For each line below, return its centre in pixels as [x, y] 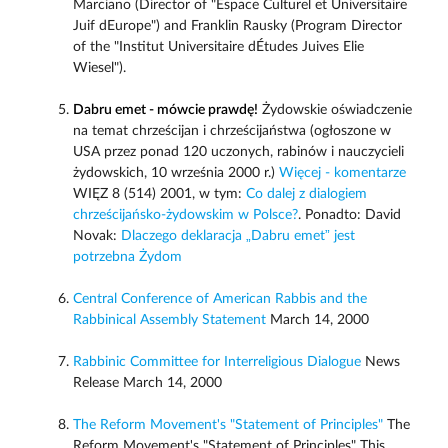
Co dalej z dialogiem [306, 194]
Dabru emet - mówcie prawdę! [165, 110]
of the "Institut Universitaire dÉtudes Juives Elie [218, 47]
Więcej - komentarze [342, 173]
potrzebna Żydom [127, 257]
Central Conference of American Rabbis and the [219, 299]
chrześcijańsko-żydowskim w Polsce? [185, 215]
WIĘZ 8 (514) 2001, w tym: [159, 194]
